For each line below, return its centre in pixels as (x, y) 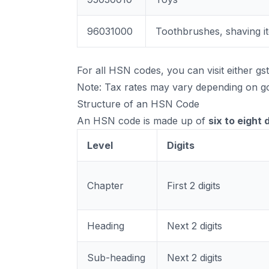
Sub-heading (116, 258)
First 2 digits (194, 186)
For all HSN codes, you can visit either (166, 70)
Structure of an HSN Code (138, 104)
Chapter (105, 186)
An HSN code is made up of (143, 121)
